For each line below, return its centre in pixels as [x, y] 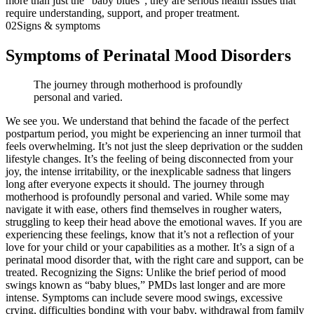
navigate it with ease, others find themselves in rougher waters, [144, 210]
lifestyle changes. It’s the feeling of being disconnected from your [149, 159]
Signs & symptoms [59, 25]
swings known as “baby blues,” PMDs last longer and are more [145, 285]
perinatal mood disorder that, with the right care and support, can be [155, 260]
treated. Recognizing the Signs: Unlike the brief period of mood [146, 273]
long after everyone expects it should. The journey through [135, 184]
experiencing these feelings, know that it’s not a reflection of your [150, 235]
